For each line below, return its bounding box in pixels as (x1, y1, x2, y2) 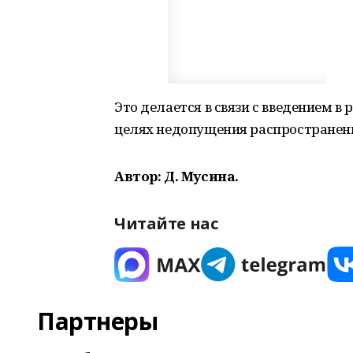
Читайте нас (114, 213, 218, 234)
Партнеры (37, 305, 158, 337)
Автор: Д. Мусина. (114, 167, 239, 185)
